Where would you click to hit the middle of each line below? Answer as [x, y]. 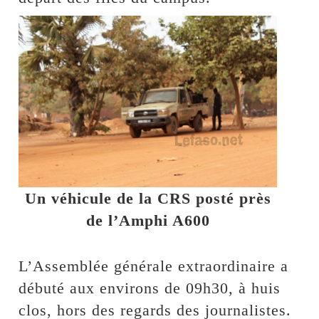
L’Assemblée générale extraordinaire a [154, 266]
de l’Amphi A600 [148, 220]
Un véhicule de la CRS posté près [148, 198]
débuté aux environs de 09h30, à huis [150, 288]
